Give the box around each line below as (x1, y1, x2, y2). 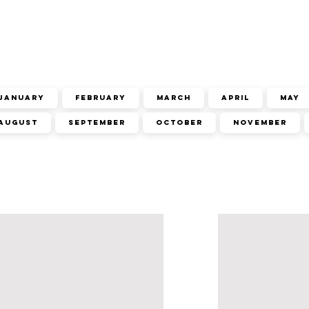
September (68, 118, 126, 127)
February (75, 93, 126, 102)
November (233, 118, 287, 127)
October (156, 118, 203, 127)
